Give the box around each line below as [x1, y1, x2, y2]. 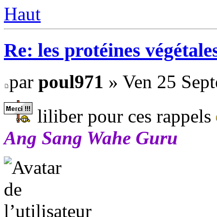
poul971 [38, 71, 104, 92]
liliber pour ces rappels [32, 105, 216, 126]
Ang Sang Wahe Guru [4, 127, 178, 148]
